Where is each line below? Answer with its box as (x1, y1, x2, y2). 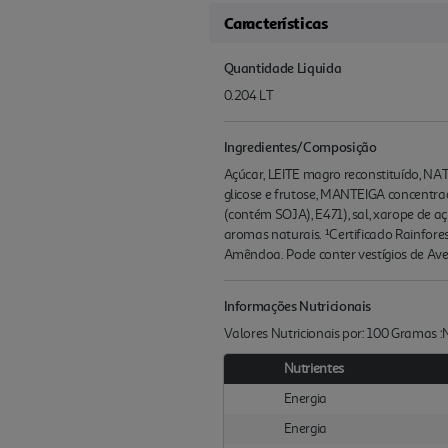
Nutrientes (283, 360, 345, 378)
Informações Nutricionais (223, 297, 372, 315)
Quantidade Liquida (223, 59, 342, 77)
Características (223, 13, 328, 34)
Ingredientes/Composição (223, 138, 377, 156)
